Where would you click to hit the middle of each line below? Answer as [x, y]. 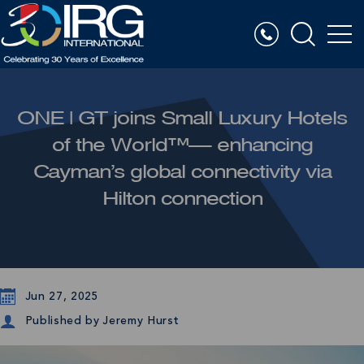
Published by [62, 321]
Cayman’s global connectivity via [182, 172]
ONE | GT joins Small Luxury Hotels [182, 118]
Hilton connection [182, 199]
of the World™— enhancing [182, 145]
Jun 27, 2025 [62, 296]
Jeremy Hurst [141, 321]
